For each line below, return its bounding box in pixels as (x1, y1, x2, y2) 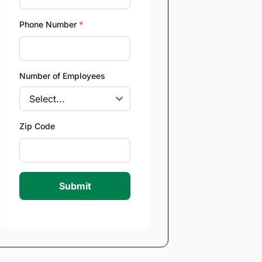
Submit (58, 180, 91, 192)
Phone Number (19, 19, 79, 29)
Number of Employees (19, 71, 105, 81)
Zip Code (19, 121, 55, 132)
